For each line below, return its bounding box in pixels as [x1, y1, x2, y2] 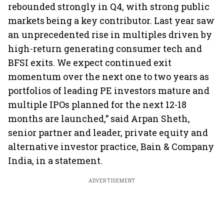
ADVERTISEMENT [88, 177, 136, 184]
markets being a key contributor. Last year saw [8, 14, 214, 26]
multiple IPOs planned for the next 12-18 [8, 98, 186, 110]
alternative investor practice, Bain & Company [8, 140, 214, 152]
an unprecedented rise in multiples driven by [8, 28, 212, 40]
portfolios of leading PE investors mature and [8, 84, 209, 96]
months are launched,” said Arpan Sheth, [8, 112, 190, 124]
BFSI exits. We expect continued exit [8, 56, 171, 68]
